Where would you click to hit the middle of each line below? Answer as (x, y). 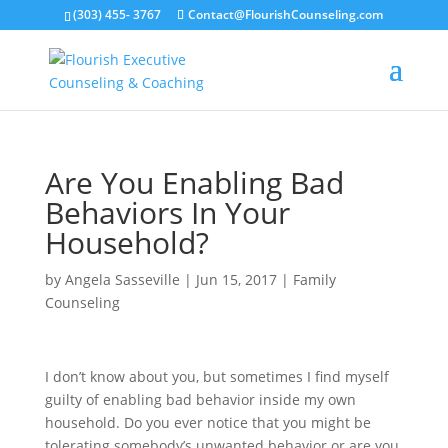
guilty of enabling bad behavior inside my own (200, 399)
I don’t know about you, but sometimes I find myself (216, 376)
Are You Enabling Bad (194, 182)
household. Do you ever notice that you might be (207, 422)
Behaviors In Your (167, 212)
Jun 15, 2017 (236, 279)
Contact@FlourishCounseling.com (286, 14)
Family (314, 279)
